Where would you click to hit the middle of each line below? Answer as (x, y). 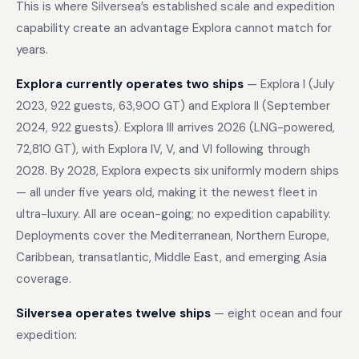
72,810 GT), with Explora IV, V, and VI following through (163, 149)
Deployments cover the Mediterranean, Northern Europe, (173, 236)
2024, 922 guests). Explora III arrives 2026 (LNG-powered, (175, 127)
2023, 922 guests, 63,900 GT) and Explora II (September (173, 106)
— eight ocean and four (276, 313)
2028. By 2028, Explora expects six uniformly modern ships (177, 171)
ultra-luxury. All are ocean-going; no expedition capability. (173, 214)
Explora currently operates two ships (130, 84)
